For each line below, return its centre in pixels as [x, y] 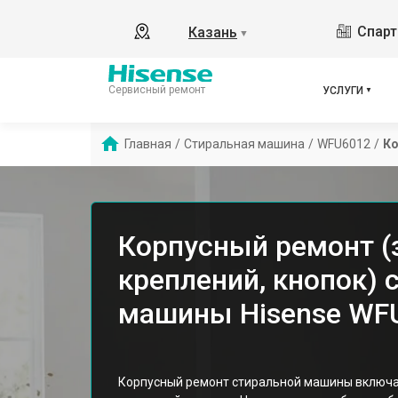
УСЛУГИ [343, 90]
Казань [213, 32]
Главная [148, 144]
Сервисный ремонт [157, 89]
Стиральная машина [244, 144]
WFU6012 [344, 144]
